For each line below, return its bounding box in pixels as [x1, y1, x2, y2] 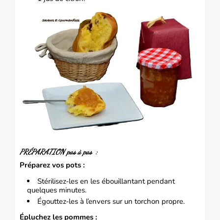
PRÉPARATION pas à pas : [20, 147, 97, 156]
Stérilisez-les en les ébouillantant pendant [37, 176, 175, 186]
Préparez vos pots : [20, 160, 85, 170]
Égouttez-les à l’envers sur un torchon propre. [37, 196, 185, 206]
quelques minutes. [27, 185, 88, 195]
